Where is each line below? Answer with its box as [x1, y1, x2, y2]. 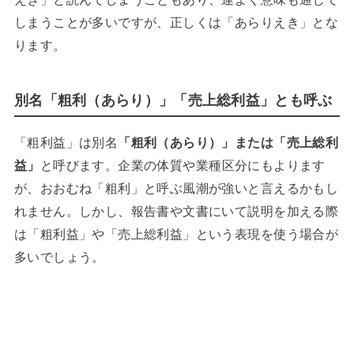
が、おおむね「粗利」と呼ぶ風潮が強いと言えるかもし [13, 180, 339, 195]
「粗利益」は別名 [13, 134, 119, 149]
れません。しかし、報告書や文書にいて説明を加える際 [13, 203, 339, 218]
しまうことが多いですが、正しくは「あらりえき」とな [13, 15, 339, 30]
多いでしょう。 [13, 249, 105, 264]
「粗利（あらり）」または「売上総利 [118, 134, 339, 149]
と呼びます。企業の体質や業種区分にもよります [40, 157, 326, 172]
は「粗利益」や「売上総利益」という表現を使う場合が [13, 226, 339, 241]
